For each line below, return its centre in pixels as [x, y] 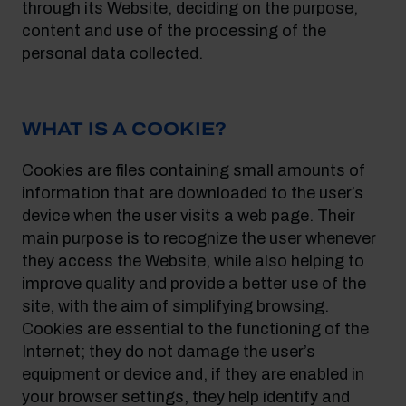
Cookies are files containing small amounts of [193, 170]
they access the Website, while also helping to [193, 261]
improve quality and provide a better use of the [194, 284]
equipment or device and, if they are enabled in [193, 374]
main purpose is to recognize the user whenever [199, 238]
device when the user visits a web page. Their [188, 216]
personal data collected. [112, 53]
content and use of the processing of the [174, 31]
